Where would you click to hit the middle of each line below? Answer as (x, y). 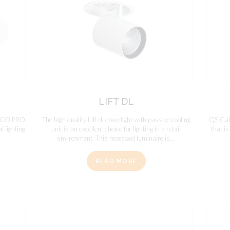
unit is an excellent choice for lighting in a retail (116, 129)
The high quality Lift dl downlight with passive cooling (116, 120)
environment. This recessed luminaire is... (116, 138)
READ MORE (116, 161)
